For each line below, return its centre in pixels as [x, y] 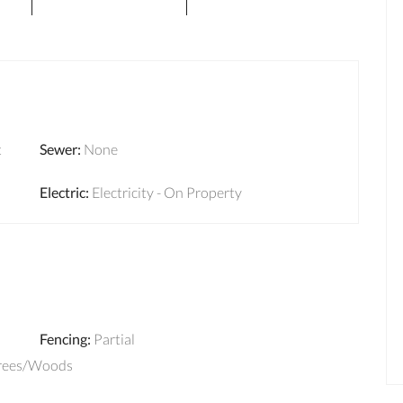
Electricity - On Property [167, 193]
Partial [114, 339]
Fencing [63, 339]
